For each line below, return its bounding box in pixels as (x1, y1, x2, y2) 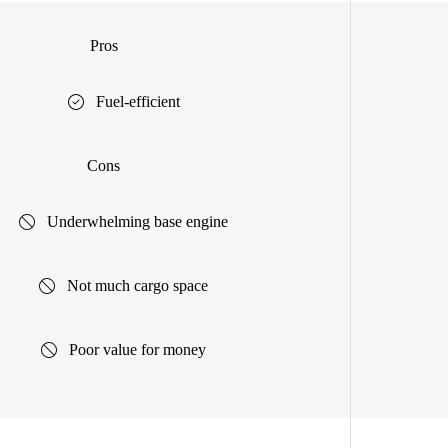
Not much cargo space (67, 276, 208, 294)
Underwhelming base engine (47, 212, 228, 230)
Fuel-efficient (95, 92, 180, 110)
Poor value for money (69, 340, 206, 358)
